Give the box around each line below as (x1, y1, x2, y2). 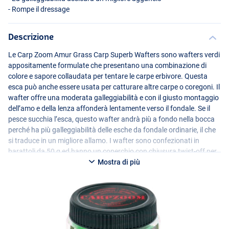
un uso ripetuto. (8, 157, 58, 166)
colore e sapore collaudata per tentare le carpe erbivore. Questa (8, 72, 208, 80)
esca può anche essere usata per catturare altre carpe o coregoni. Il (8, 82, 220, 91)
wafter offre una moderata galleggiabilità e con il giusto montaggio (8, 93, 219, 102)
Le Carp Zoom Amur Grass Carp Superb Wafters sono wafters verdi (8, 50, 220, 59)
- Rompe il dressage (8, 5, 70, 13)
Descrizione (8, 31, 54, 41)
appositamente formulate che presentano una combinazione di (8, 61, 207, 70)
